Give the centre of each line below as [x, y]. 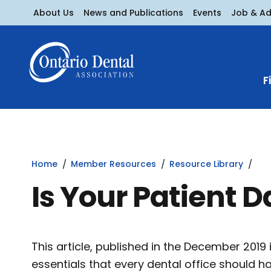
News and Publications [133, 12]
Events [207, 12]
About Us [54, 12]
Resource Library [206, 164]
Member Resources [113, 164]
